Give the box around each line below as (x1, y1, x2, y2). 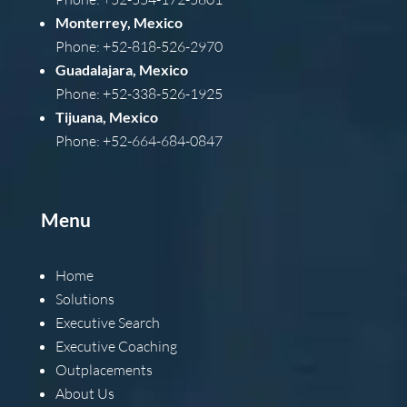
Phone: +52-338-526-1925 (55, 84, 223, 103)
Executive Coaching (55, 337, 177, 355)
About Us (55, 384, 114, 402)
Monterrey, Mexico (55, 14, 183, 31)
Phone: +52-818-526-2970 (55, 37, 223, 55)
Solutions (55, 290, 114, 308)
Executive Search (55, 313, 160, 332)
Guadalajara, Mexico (55, 61, 188, 78)
